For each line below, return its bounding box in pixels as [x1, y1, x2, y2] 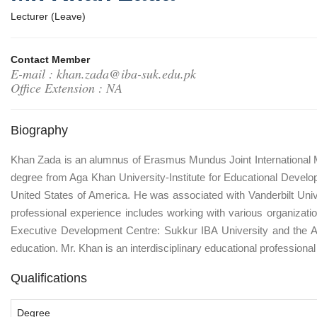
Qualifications [11, 271, 87, 286]
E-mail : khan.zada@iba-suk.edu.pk [11, 65, 196, 83]
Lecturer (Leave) [11, 11, 86, 23]
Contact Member [11, 54, 90, 66]
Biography [11, 123, 68, 138]
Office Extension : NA [11, 79, 122, 97]
